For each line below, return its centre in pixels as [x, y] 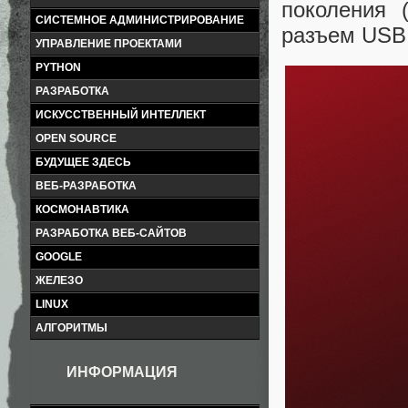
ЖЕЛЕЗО [59, 280]
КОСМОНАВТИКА [82, 209]
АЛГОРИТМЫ [71, 328]
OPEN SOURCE [76, 138]
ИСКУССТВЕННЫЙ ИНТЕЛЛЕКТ [121, 115]
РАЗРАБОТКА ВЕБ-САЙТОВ [111, 233]
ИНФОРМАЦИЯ [122, 372]
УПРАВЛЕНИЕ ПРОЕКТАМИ [109, 44]
